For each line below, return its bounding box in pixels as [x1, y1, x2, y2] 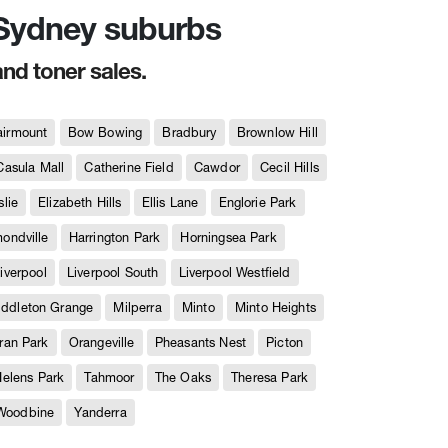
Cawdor [193, 160, 240, 175]
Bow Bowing [67, 125, 143, 140]
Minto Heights [234, 300, 316, 315]
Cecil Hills [260, 160, 319, 175]
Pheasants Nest [154, 335, 246, 350]
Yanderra [74, 405, 127, 420]
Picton [266, 335, 304, 350]
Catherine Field [84, 160, 174, 175]
